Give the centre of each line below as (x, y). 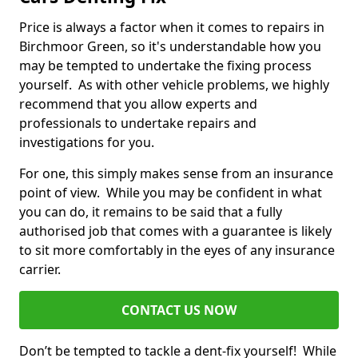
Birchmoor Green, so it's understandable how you (170, 47)
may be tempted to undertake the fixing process (165, 66)
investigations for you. (88, 143)
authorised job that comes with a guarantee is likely (175, 231)
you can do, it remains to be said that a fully (151, 212)
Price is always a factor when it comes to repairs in (172, 28)
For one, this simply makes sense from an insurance (176, 174)
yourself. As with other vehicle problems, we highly (174, 85)
